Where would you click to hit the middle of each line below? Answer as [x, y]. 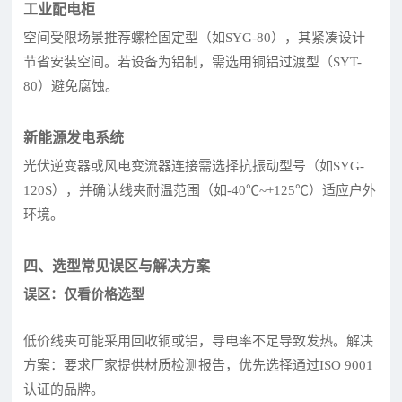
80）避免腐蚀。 [71, 86]
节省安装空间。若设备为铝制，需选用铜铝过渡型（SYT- [193, 61]
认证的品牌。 [64, 389]
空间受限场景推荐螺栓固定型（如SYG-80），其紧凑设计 [195, 37]
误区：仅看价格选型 [84, 294]
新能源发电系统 [74, 137]
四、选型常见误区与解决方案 [117, 266]
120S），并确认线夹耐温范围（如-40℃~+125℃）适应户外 [200, 190]
